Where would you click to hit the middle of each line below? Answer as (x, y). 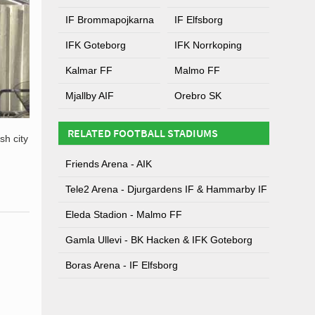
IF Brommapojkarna (110, 20)
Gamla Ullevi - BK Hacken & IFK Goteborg (159, 240)
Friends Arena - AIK (109, 164)
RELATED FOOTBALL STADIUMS (143, 133)
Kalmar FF (89, 70)
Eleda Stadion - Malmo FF (124, 214)
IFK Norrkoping (208, 45)
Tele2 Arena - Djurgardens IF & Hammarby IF (166, 189)
